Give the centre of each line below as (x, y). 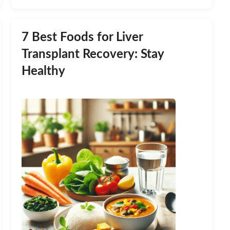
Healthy (44, 72)
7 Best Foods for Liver (82, 38)
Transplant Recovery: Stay (93, 55)
